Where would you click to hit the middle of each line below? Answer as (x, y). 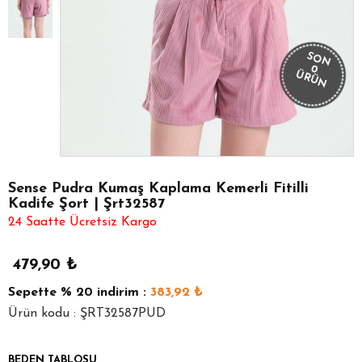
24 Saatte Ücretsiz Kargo (82, 222)
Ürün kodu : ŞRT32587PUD (87, 313)
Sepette (34, 292)
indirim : (120, 292)
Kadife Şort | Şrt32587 (86, 204)
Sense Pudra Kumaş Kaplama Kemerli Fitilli (158, 188)
